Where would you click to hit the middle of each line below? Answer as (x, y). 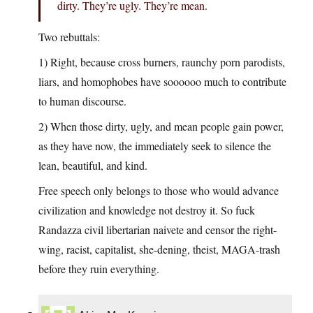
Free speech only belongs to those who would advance (159, 190)
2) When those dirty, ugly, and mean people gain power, (161, 126)
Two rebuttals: (69, 36)
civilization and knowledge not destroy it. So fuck (147, 210)
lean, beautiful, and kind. (93, 165)
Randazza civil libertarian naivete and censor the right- (158, 229)
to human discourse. (82, 101)
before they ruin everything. (99, 268)
